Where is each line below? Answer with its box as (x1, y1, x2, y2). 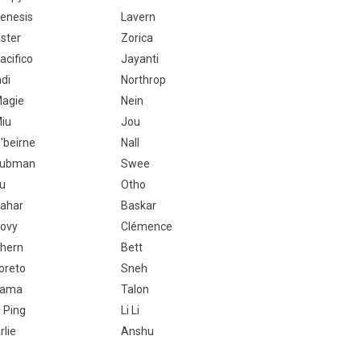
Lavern (120, 10, 156, 23)
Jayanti (120, 52, 159, 65)
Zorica (120, 31, 153, 44)
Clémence (120, 220, 172, 233)
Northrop (120, 73, 166, 86)
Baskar (120, 199, 156, 212)
